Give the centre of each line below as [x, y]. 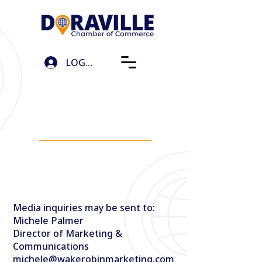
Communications [51, 246]
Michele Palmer [48, 220]
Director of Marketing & [68, 233]
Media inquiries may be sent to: [84, 208]
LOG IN [82, 62]
